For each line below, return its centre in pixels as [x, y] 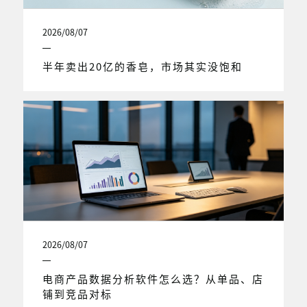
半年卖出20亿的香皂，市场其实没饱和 [142, 66]
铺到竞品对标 [77, 293]
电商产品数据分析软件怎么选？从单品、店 [153, 278]
